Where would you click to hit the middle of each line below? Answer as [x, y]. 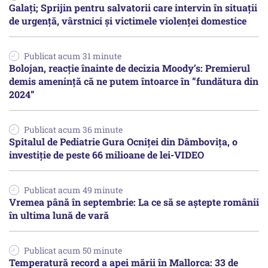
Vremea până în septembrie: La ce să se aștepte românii [134, 202]
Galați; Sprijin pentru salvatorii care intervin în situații [133, 8]
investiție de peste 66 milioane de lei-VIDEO [106, 155]
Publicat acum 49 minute [73, 190]
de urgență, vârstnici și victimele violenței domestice [128, 21]
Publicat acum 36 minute [73, 130]
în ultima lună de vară [59, 215]
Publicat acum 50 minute [73, 251]
